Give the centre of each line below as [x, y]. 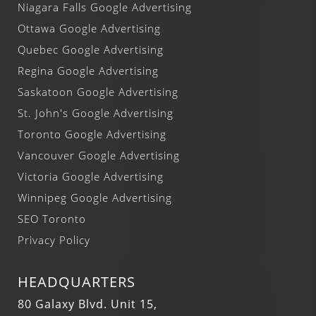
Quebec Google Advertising [91, 49]
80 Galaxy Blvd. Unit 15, [87, 304]
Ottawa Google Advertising [89, 28]
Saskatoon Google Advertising [98, 92]
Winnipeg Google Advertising [95, 197]
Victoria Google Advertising [91, 176]
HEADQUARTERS [77, 282]
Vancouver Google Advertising [99, 155]
